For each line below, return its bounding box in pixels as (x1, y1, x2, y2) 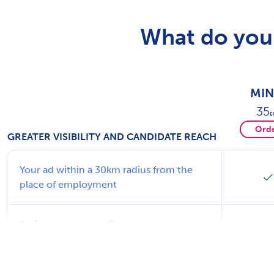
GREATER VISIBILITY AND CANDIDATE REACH (7, 130, 217, 143)
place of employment (20, 178, 117, 190)
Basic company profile (20, 218, 120, 230)
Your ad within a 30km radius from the (20, 163, 193, 176)
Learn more (20, 232, 72, 245)
